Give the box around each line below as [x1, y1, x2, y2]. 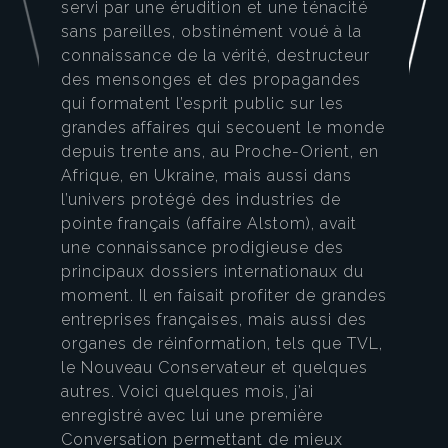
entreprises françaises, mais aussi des [61, 310, 367, 330]
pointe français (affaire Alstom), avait [61, 214, 357, 234]
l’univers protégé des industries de [61, 190, 341, 210]
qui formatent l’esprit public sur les [61, 94, 344, 114]
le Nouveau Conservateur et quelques [61, 358, 368, 378]
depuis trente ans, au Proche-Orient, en [61, 142, 379, 162]
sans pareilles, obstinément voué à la [61, 22, 362, 42]
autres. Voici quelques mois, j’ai [61, 382, 314, 402]
